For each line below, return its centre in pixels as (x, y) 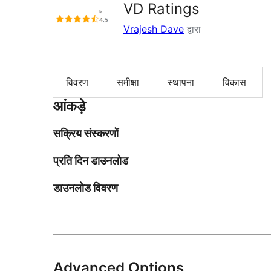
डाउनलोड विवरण (86, 188)
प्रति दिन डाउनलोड (91, 161)
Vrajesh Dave (154, 29)
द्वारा (192, 29)
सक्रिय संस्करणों (86, 134)
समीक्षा (128, 83)
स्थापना (181, 83)
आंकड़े (70, 106)
